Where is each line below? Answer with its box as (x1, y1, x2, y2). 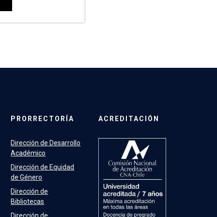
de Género (11, 173, 43, 182)
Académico (11, 149, 46, 157)
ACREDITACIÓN (98, 115, 160, 123)
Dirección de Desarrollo (11, 139, 81, 147)
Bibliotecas (11, 198, 45, 206)
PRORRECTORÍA (11, 115, 75, 123)
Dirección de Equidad (11, 163, 75, 171)
